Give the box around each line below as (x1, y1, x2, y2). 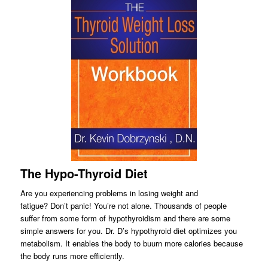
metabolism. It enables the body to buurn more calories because (20, 237, 243, 249)
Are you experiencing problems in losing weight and (20, 187, 198, 199)
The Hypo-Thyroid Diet (20, 165, 148, 182)
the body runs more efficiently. (20, 250, 124, 262)
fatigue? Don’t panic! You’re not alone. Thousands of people (20, 200, 227, 212)
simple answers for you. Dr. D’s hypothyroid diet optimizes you (20, 225, 237, 237)
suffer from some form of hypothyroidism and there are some (20, 212, 230, 224)
